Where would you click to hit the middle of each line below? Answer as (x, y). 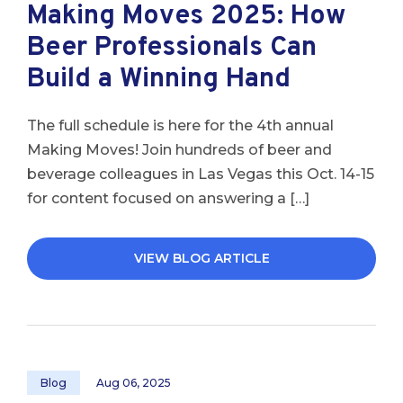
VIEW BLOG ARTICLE (201, 258)
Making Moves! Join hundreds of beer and (179, 150)
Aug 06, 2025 (134, 383)
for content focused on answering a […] (168, 198)
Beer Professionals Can (172, 48)
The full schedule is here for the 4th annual (180, 125)
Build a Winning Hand (159, 80)
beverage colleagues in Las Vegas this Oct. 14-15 (201, 174)
